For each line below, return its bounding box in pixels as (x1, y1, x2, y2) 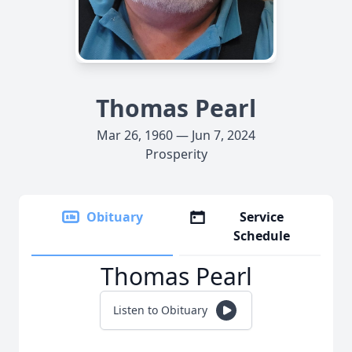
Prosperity (145, 145, 207, 163)
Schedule (233, 227, 291, 244)
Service (240, 208, 284, 225)
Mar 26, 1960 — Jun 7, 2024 (97, 126, 255, 144)
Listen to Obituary (113, 302, 207, 317)
